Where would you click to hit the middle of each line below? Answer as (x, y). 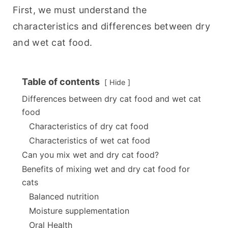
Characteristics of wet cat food (90, 141)
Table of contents (61, 82)
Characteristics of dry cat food (89, 126)
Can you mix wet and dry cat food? (90, 155)
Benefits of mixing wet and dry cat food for (106, 169)
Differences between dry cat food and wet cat (111, 99)
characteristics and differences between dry (111, 26)
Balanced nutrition (64, 197)
